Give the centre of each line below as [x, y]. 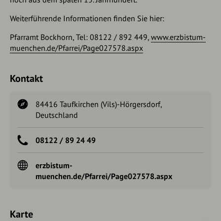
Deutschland [57, 115]
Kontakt [26, 78]
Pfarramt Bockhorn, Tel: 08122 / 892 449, [80, 37]
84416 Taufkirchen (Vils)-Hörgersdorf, [99, 104]
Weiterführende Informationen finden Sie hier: [87, 18]
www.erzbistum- [178, 37]
